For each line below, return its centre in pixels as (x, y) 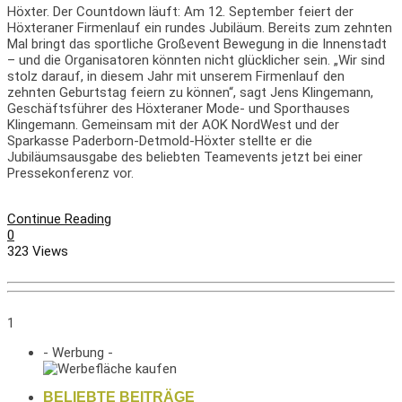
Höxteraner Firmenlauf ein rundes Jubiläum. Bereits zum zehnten (200, 27)
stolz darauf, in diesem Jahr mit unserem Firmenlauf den (176, 76)
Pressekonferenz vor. (70, 173)
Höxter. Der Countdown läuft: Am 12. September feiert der (180, 11)
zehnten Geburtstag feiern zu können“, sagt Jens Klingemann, (190, 92)
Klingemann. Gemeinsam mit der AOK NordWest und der (173, 124)
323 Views (38, 251)
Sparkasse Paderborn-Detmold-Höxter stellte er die (160, 140)
